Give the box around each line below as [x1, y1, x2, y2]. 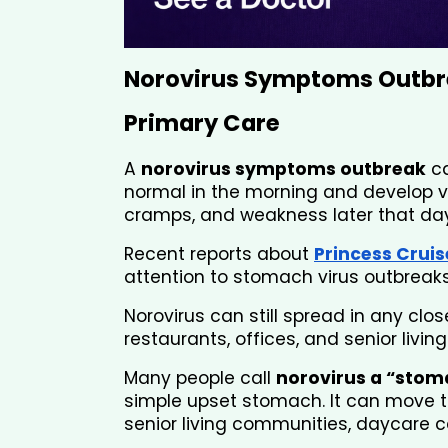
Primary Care [124, 107, 285, 140]
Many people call [124, 366, 276, 391]
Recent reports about [124, 242, 314, 267]
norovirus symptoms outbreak [141, 157, 426, 182]
